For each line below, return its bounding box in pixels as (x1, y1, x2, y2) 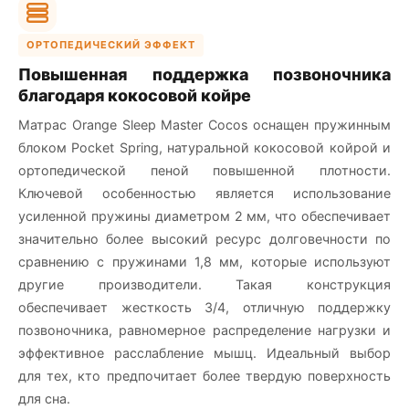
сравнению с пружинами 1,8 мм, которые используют (18, 253, 391, 269)
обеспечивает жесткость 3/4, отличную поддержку (18, 299, 391, 315)
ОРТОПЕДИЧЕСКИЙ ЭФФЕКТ (26, 37, 195, 51)
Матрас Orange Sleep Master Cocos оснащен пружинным (18, 116, 391, 132)
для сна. (18, 390, 70, 406)
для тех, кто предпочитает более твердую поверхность (18, 367, 391, 383)
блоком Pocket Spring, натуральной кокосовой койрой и (18, 139, 391, 155)
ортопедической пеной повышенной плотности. (18, 162, 391, 178)
